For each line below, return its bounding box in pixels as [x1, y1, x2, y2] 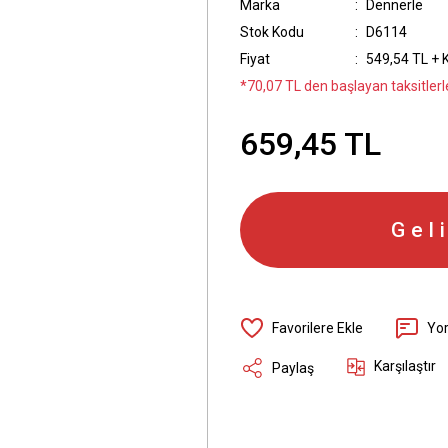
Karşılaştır [374, 358, 436, 374]
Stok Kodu [240, 24, 304, 40]
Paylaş [272, 359, 314, 376]
